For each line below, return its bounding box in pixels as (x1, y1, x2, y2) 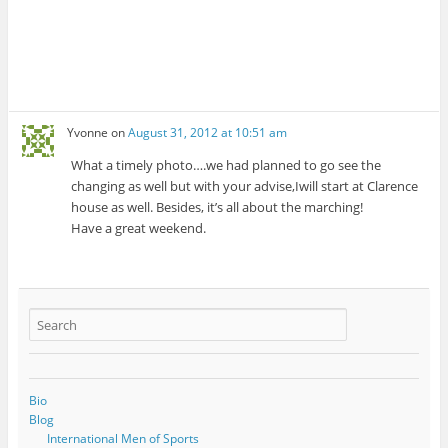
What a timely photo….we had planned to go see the (71, 155, 382, 174)
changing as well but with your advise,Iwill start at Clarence (71, 176, 419, 195)
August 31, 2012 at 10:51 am (128, 123, 288, 141)
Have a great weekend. (71, 218, 207, 237)
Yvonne (67, 123, 109, 141)
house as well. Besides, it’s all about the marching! (71, 197, 364, 216)
